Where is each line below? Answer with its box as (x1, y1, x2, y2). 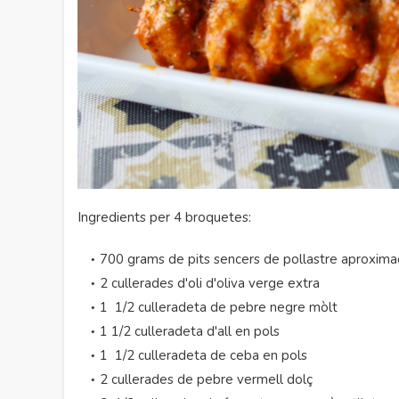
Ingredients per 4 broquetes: (77, 208, 255, 226)
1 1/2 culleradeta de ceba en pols (100, 346, 307, 364)
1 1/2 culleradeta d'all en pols (100, 322, 280, 340)
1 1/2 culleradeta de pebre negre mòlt (100, 298, 338, 316)
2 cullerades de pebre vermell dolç (100, 370, 313, 388)
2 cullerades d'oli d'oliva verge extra (100, 274, 320, 292)
